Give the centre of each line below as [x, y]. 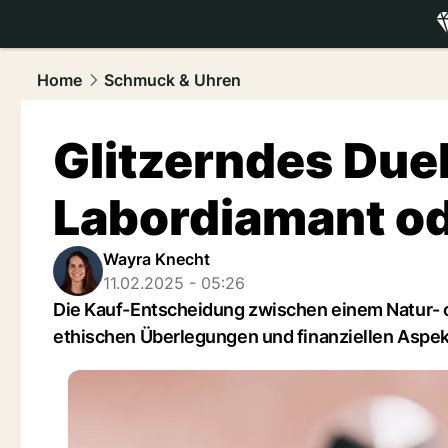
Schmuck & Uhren [172, 80]
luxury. [391, 47]
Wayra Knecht [156, 259]
